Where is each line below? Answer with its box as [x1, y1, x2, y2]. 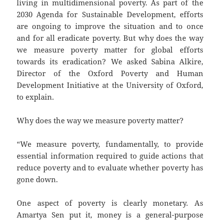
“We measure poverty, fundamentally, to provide [17, 139, 203, 149]
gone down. [17, 174, 58, 185]
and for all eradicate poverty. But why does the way [17, 33, 203, 43]
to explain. [17, 92, 55, 102]
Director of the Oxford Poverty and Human [17, 68, 203, 79]
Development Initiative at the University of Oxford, [17, 80, 203, 90]
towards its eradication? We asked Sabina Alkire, [17, 56, 203, 67]
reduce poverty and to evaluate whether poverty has [17, 163, 203, 173]
